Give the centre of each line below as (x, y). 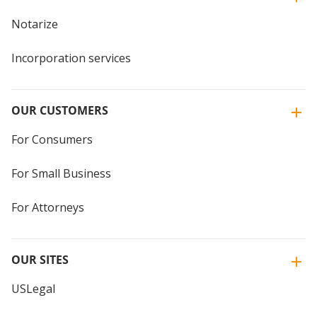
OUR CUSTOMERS (60, 110)
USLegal (33, 288)
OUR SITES (40, 259)
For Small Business (61, 173)
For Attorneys (48, 207)
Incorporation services (71, 58)
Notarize (35, 24)
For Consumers (52, 139)
